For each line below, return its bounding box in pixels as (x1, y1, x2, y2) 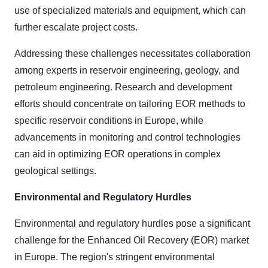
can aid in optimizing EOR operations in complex (14, 149, 221, 160)
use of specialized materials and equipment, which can (14, 5, 246, 16)
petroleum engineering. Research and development (14, 82, 232, 93)
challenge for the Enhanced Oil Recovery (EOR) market (14, 235, 249, 246)
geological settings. (14, 166, 96, 176)
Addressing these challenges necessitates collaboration (14, 48, 251, 59)
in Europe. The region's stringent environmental (14, 252, 215, 263)
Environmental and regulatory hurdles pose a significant (14, 218, 250, 229)
